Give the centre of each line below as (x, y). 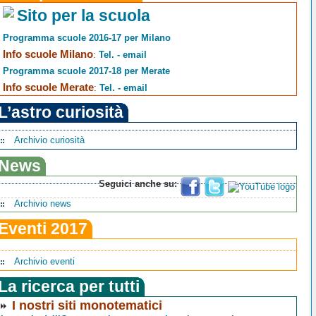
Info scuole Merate (49, 87)
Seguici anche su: (138, 183)
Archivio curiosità (50, 140)
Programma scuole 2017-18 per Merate (87, 71)
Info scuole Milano (48, 54)
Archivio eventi (45, 261)
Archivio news (43, 203)
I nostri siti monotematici (87, 305)
